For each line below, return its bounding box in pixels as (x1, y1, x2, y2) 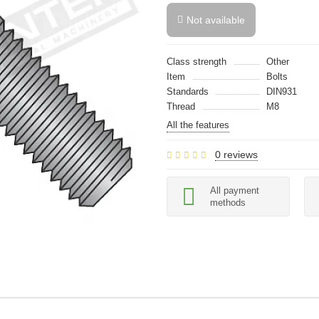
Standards (167, 86, 209, 97)
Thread (167, 101, 195, 112)
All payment (210, 185, 259, 196)
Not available (187, 14, 245, 26)
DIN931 (266, 86, 297, 97)
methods (210, 197, 246, 208)
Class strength (167, 56, 226, 67)
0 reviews (215, 149, 258, 160)
